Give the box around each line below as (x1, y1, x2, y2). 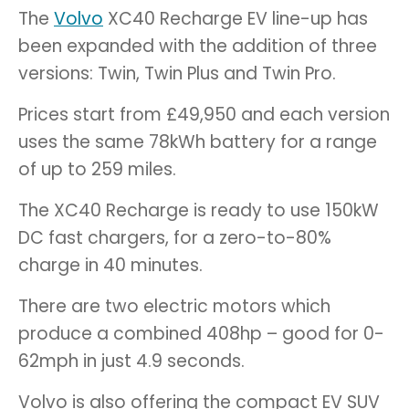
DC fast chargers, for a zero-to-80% (18, 225, 331, 250)
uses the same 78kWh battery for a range (18, 129, 377, 154)
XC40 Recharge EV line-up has (103, 5, 368, 31)
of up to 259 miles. (18, 156, 176, 182)
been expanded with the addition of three (18, 33, 377, 58)
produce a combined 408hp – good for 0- (18, 320, 384, 346)
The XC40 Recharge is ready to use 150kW (18, 197, 379, 223)
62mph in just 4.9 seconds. (18, 348, 245, 373)
